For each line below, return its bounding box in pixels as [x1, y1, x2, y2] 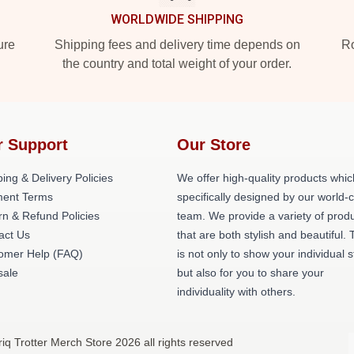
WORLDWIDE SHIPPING [111, 12, 243, 27]
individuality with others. [177, 285, 296, 298]
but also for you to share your [177, 266, 324, 279]
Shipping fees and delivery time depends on [54, 38, 300, 51]
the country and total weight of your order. [62, 57, 292, 70]
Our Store [177, 136, 250, 153]
